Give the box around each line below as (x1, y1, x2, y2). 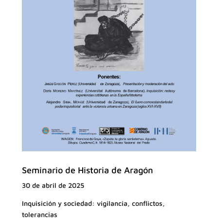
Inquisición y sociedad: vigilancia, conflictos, (21, 199, 165, 208)
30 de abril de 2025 (21, 181, 84, 190)
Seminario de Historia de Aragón (21, 165, 153, 176)
